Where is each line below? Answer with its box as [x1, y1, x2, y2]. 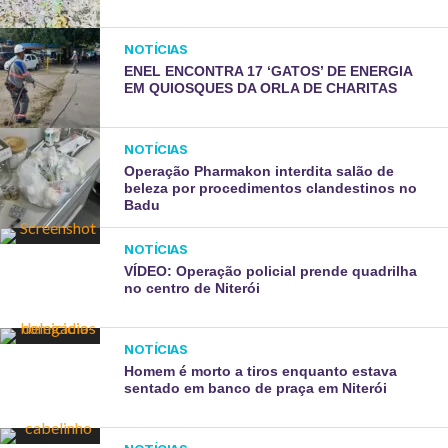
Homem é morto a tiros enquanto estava [124, 363, 398, 379]
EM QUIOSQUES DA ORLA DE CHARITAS [124, 80, 398, 96]
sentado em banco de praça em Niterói [124, 380, 388, 396]
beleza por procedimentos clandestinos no [124, 180, 418, 196]
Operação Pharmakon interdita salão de [124, 163, 395, 179]
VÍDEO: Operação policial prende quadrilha [124, 263, 418, 279]
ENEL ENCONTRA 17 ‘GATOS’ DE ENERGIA [124, 63, 413, 79]
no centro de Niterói [124, 280, 261, 296]
